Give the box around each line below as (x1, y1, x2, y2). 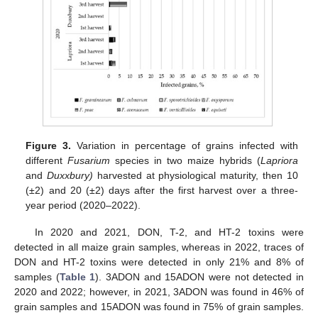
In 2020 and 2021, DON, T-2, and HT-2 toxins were (34, 226, 304, 238)
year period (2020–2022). (26, 199, 141, 212)
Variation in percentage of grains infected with (71, 140, 298, 152)
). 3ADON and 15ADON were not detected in (95, 271, 305, 283)
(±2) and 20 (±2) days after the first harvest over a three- (26, 185, 298, 197)
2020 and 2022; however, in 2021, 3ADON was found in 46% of (14, 286, 304, 298)
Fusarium (67, 155, 111, 167)
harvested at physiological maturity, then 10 (93, 170, 298, 182)
